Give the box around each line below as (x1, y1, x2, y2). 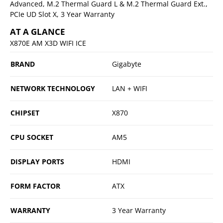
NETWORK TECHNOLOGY (10, 83, 95, 93)
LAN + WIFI (112, 83, 147, 93)
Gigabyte (112, 59, 141, 69)
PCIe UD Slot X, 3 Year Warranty (10, 9, 114, 19)
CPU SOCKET (10, 132, 53, 142)
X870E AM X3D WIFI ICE (10, 38, 86, 48)
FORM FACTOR (10, 181, 60, 191)
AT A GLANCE (10, 25, 65, 37)
